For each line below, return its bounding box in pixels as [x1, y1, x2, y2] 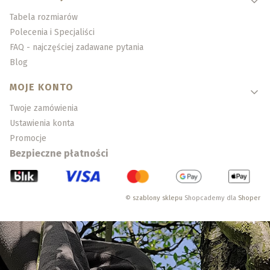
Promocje [10, 133, 46, 144]
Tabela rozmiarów [10, 12, 78, 23]
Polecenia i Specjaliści [10, 27, 95, 38]
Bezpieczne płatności [10, 148, 108, 160]
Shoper [238, 193, 260, 202]
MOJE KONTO [10, 81, 74, 93]
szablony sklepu [133, 193, 183, 202]
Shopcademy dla [183, 193, 238, 202]
